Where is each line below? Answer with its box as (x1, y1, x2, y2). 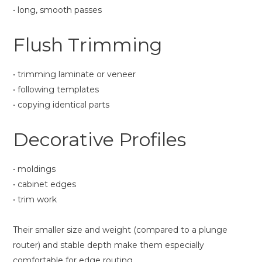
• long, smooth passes (13, 4, 102, 15)
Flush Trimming (13, 33, 162, 56)
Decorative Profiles (13, 127, 186, 151)
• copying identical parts (13, 99, 109, 110)
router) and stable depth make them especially (13, 239, 204, 250)
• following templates (13, 84, 99, 95)
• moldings (13, 163, 56, 174)
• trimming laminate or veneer (13, 68, 136, 80)
